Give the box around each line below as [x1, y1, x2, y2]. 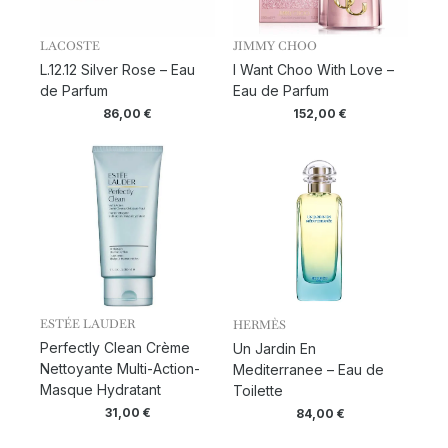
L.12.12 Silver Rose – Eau [40, 61, 195, 79]
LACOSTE [40, 38, 100, 55]
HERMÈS [232, 317, 286, 334]
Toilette [232, 382, 283, 400]
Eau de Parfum [232, 82, 329, 100]
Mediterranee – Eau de [232, 361, 384, 379]
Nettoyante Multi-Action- [40, 359, 200, 377]
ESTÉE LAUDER [40, 315, 135, 332]
